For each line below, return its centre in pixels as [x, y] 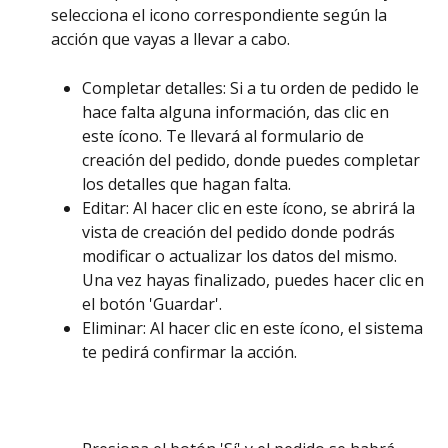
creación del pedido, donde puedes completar [253, 159]
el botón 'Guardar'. [154, 303]
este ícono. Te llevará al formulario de [225, 135]
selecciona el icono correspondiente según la [221, 15]
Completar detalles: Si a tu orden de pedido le [252, 87]
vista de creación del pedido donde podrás [240, 231]
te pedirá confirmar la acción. [191, 351]
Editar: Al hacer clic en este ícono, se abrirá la [250, 207]
